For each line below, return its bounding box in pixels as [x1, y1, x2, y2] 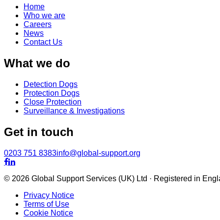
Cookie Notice [24, 208, 73, 217]
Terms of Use [24, 199, 69, 208]
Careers [24, 20, 52, 29]
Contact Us [24, 38, 62, 47]
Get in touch [4, 125, 74, 138]
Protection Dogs [24, 88, 80, 97]
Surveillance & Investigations [24, 106, 125, 115]
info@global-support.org [56, 148, 140, 157]
